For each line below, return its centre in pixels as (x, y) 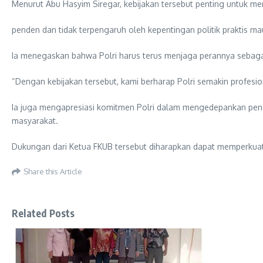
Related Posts (43, 213)
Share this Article (53, 171)
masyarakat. (35, 121)
